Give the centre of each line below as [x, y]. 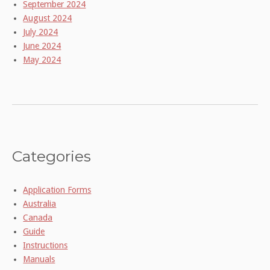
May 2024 [42, 59]
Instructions [46, 245]
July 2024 [41, 32]
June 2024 [42, 46]
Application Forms [57, 190]
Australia [40, 203]
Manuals [39, 259]
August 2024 [48, 18]
